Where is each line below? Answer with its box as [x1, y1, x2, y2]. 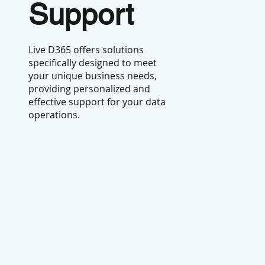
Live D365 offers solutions [28, 43, 144, 56]
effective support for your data [28, 95, 166, 108]
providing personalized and [28, 82, 150, 95]
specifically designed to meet [28, 56, 157, 69]
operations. [28, 108, 80, 121]
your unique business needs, [28, 69, 157, 82]
